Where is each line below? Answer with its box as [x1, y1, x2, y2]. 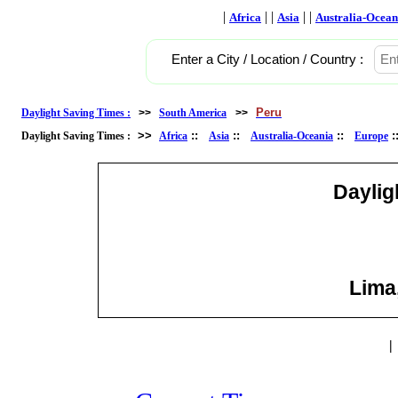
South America [159, 107, 227, 119]
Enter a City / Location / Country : [171, 52, 363, 67]
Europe [354, 130, 388, 142]
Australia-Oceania [251, 130, 333, 142]
